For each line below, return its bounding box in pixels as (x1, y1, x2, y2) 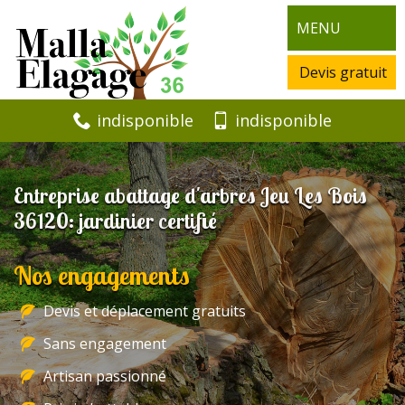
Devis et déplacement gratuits (43, 301, 246, 322)
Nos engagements (14, 259, 190, 292)
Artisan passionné (43, 366, 166, 387)
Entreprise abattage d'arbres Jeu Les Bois (14, 182, 367, 210)
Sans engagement (43, 334, 166, 354)
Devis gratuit (299, 62, 387, 83)
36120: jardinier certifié (14, 207, 217, 235)
